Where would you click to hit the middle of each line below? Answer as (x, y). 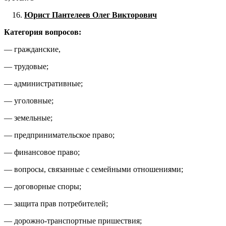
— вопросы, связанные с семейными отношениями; (94, 169)
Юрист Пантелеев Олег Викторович (91, 15)
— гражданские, (32, 49)
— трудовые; (26, 67)
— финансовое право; (42, 152)
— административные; (43, 84)
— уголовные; (29, 101)
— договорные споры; (43, 187)
